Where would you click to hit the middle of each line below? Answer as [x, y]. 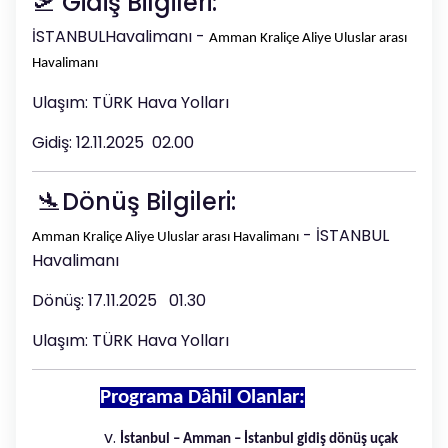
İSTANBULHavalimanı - [120, 36]
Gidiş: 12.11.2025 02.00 [113, 142]
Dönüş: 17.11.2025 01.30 [119, 300]
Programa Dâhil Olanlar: [202, 397]
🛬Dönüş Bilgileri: [134, 201]
